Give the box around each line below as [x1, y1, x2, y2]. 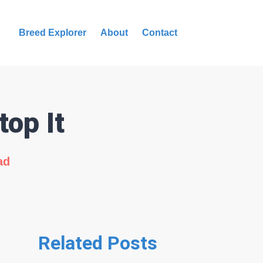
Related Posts [38, 232, 158, 254]
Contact [142, 28, 177, 38]
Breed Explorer [19, 28, 86, 38]
